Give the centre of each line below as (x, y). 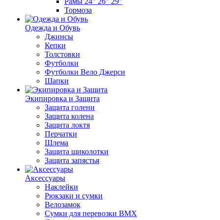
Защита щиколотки (77, 151)
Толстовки (62, 54)
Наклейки (61, 187)
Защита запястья (72, 160)
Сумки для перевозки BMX (91, 213)
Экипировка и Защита (62, 98)
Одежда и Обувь (53, 28)
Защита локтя (67, 125)
